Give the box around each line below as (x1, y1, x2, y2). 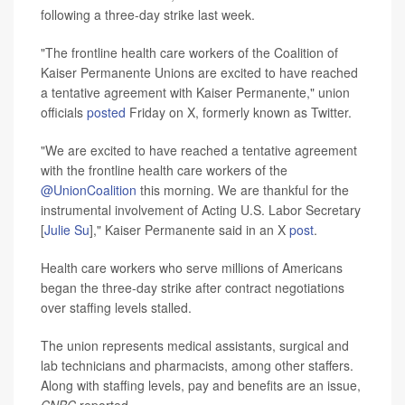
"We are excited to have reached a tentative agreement (41, 140, 357, 159)
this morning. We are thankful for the (137, 180, 349, 199)
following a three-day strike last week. (41, 5, 255, 24)
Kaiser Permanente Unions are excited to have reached (41, 62, 358, 81)
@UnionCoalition (41, 180, 137, 199)
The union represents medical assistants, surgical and (41, 335, 349, 354)
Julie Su (44, 220, 89, 239)
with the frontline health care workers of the (41, 160, 287, 179)
